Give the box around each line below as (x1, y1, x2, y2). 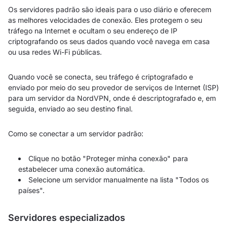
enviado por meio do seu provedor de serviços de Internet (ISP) (8, 83, 219, 92)
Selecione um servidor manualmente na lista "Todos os (28, 175, 209, 184)
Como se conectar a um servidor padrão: (8, 129, 143, 138)
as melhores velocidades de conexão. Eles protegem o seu (8, 16, 202, 24)
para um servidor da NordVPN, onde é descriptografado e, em (8, 94, 216, 102)
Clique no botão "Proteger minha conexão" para (28, 154, 188, 163)
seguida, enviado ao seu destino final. (8, 104, 133, 113)
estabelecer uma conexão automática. (18, 165, 145, 173)
